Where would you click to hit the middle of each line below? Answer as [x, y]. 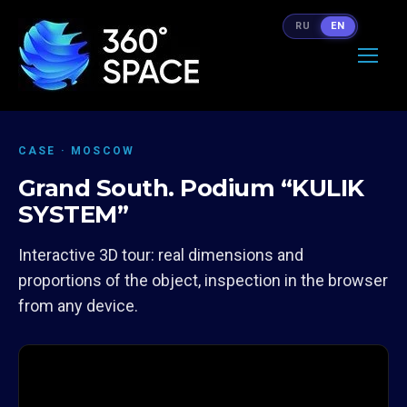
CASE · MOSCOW [77, 151]
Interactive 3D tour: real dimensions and [161, 255]
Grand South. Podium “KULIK [191, 188]
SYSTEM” [74, 214]
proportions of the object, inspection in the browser [203, 280]
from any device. [78, 306]
